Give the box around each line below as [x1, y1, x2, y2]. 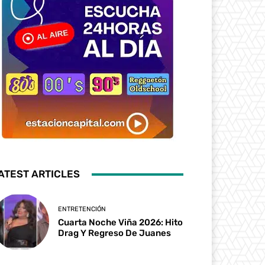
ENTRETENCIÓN [58, 205, 106, 214]
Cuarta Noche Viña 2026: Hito [58, 217, 183, 228]
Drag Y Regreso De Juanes [58, 228, 172, 239]
